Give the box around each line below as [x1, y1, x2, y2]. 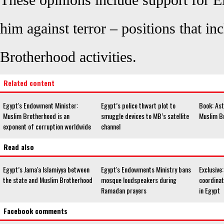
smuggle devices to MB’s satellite [101, 110, 189, 121]
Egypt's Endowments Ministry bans [101, 164, 191, 174]
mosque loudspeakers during [101, 174, 176, 185]
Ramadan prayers [101, 185, 146, 195]
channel [101, 121, 120, 131]
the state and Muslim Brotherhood [3, 174, 92, 185]
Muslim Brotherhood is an [3, 110, 69, 121]
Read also [3, 141, 34, 152]
